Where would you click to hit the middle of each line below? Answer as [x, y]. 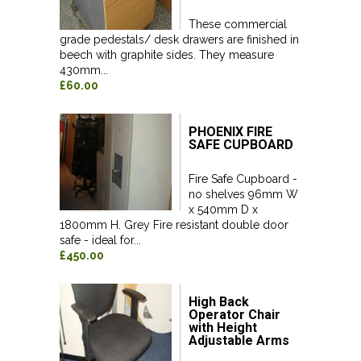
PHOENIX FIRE [230, 132]
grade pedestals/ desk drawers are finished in [179, 39]
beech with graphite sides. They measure [167, 55]
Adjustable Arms [239, 340]
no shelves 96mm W [243, 194]
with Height [223, 328]
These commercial [238, 24]
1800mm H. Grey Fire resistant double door [174, 225]
